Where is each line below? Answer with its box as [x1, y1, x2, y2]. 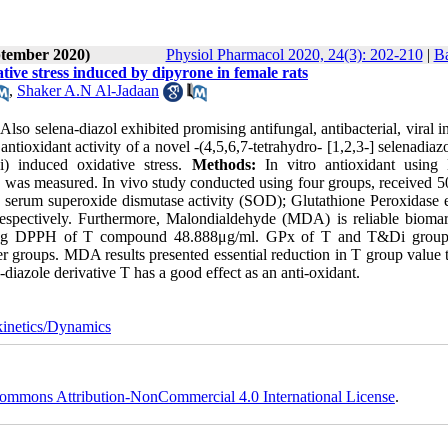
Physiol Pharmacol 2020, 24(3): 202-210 [165, 46, 423, 63]
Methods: [191, 156, 265, 174]
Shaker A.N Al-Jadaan [17, 82, 159, 99]
